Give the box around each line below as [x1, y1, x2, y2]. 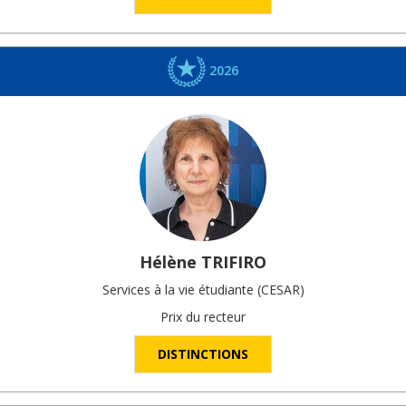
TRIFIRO [201, 251, 266, 274]
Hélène [140, 251, 197, 274]
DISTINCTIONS [158, 345, 248, 363]
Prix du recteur [160, 308, 246, 326]
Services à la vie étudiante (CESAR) [101, 281, 304, 299]
